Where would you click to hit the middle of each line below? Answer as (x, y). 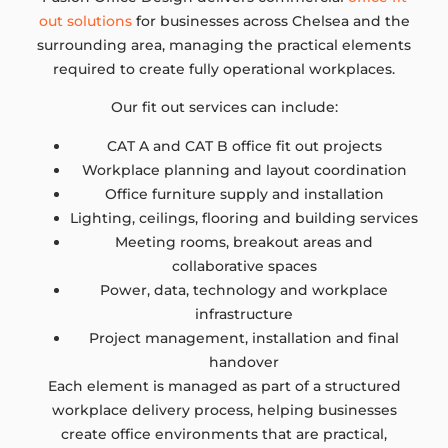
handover (244, 361)
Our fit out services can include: (224, 107)
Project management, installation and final (244, 337)
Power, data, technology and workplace (244, 289)
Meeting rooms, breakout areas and (244, 241)
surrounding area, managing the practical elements (224, 44)
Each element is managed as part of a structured (224, 385)
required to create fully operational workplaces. (224, 68)
